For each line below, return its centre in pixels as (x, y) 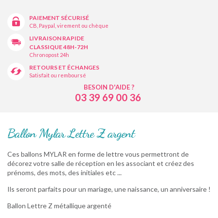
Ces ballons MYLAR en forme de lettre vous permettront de (98, 154)
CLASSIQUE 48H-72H (59, 47)
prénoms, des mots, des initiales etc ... (64, 172)
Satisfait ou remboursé (58, 75)
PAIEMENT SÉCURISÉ (59, 18)
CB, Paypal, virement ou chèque (69, 25)
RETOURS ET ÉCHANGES (64, 67)
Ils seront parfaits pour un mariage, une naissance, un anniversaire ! (109, 189)
